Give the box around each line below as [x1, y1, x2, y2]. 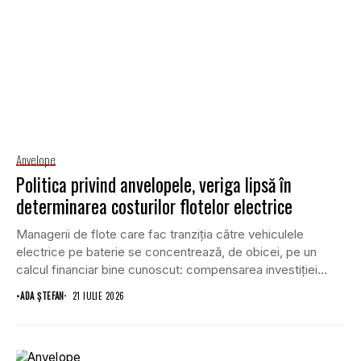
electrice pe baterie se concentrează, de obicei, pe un [16, 243, 317, 259]
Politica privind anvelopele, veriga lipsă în [16, 170, 292, 198]
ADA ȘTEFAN [20, 288, 64, 302]
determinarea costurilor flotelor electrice [16, 192, 293, 220]
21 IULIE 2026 [72, 288, 125, 302]
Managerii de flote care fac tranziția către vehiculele [16, 226, 304, 242]
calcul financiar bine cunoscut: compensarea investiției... [16, 261, 327, 277]
